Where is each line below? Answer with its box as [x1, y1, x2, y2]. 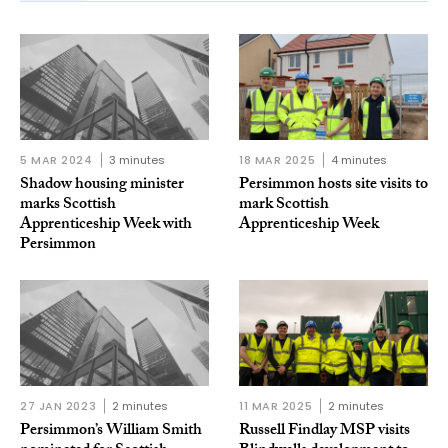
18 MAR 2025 [239, 152, 316, 169]
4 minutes [331, 152, 388, 169]
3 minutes [108, 152, 165, 169]
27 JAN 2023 [20, 398, 97, 415]
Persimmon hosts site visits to [239, 172, 428, 200]
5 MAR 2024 [20, 152, 93, 169]
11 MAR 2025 [239, 398, 313, 415]
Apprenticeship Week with [20, 212, 192, 240]
